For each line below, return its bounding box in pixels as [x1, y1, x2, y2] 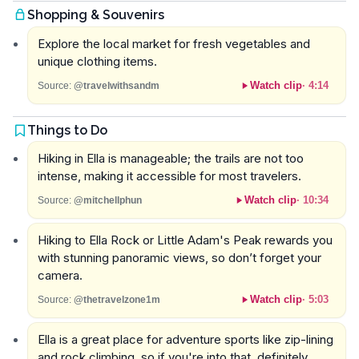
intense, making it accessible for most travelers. [37, 168, 301, 184]
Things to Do [27, 122, 107, 138]
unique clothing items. [37, 54, 157, 70]
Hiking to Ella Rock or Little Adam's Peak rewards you [37, 232, 333, 248]
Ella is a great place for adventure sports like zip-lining [37, 332, 333, 347]
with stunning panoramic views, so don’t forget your [37, 250, 321, 266]
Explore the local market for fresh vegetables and [37, 36, 310, 52]
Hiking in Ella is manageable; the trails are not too [37, 151, 304, 167]
